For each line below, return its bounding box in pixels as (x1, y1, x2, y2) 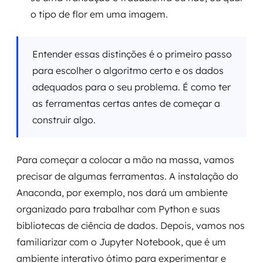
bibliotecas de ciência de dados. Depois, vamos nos (16, 220, 245, 231)
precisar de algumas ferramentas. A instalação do (16, 170, 238, 182)
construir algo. (32, 114, 96, 126)
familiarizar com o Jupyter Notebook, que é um (16, 236, 226, 248)
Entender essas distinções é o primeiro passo (32, 48, 232, 60)
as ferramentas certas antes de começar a (32, 97, 220, 109)
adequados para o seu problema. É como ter (32, 81, 231, 93)
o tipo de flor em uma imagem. (31, 8, 168, 20)
